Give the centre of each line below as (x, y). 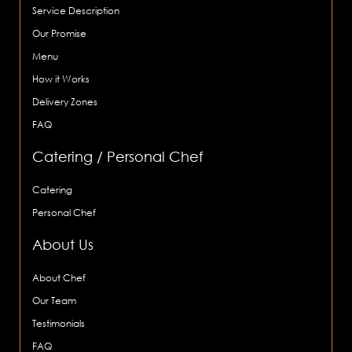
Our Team (55, 300)
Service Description (76, 10)
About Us (63, 244)
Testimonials (59, 323)
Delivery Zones (65, 101)
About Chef (59, 277)
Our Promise (60, 33)
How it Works (61, 79)
